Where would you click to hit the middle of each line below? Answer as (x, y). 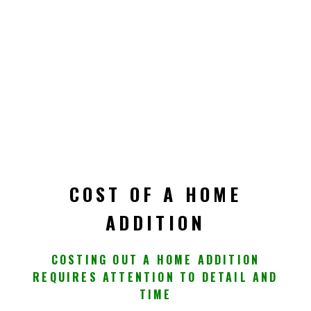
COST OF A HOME (155, 194)
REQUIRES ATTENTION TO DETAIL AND (155, 277)
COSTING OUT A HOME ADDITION (155, 259)
